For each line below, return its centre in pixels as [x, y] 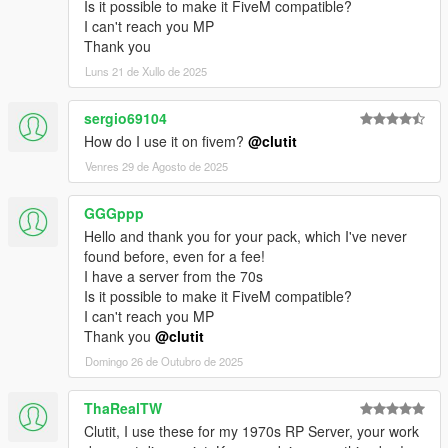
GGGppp [114, 213]
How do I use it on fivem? [166, 141]
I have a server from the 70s [173, 276]
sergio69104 [125, 118]
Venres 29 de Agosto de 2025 [156, 166]
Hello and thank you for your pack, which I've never [245, 236]
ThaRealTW [123, 408]
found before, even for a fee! [174, 256]
